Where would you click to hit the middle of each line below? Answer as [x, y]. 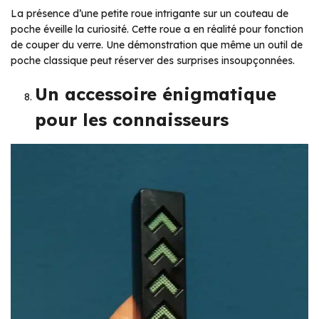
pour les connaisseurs [132, 119]
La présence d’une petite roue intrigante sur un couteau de [150, 13]
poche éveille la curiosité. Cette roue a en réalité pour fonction [157, 29]
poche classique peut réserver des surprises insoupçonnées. [153, 60]
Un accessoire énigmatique [156, 94]
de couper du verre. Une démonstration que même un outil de [157, 45]
